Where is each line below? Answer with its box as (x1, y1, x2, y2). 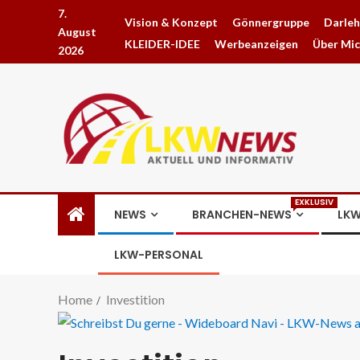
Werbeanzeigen (214, 36, 298, 51)
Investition (106, 292, 165, 307)
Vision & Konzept (124, 14, 218, 29)
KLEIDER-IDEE (124, 36, 200, 51)
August (58, 25, 96, 39)
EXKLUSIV (295, 196, 333, 208)
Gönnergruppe (231, 14, 309, 29)
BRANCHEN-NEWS (192, 207, 292, 223)
